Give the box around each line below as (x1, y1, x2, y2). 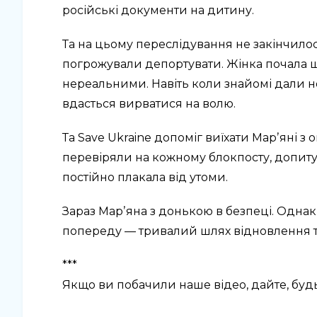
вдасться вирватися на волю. (62, 96, 236, 110)
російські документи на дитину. (62, 3, 254, 17)
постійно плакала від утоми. (62, 170, 228, 184)
